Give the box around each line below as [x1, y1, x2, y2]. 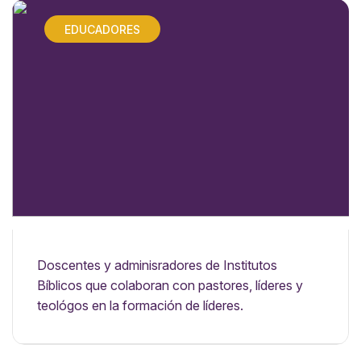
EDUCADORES [64, 23, 140, 36]
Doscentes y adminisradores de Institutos [37, 257, 277, 273]
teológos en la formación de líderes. [37, 297, 243, 313]
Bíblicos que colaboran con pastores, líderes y [37, 277, 303, 293]
